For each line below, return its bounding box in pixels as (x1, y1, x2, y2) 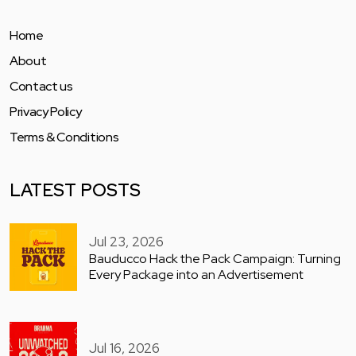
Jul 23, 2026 (89, 232, 164, 250)
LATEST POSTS (10, 179, 141, 203)
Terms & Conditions (10, 129, 119, 146)
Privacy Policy (10, 103, 82, 121)
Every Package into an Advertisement (89, 265, 304, 283)
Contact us (10, 78, 73, 95)
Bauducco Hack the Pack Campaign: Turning (89, 250, 341, 267)
